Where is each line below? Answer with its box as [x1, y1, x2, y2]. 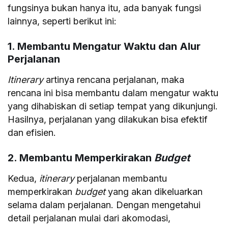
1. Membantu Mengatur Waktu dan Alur [8, 40, 201, 52]
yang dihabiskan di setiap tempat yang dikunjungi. [8, 100, 218, 111]
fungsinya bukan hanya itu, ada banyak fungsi [8, 2, 202, 13]
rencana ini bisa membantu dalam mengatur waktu [8, 87, 219, 98]
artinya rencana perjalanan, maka [43, 74, 185, 85]
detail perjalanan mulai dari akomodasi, [8, 212, 171, 223]
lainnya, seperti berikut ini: [8, 15, 117, 26]
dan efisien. [8, 127, 56, 138]
